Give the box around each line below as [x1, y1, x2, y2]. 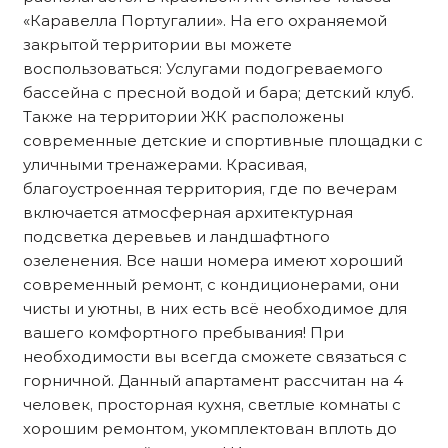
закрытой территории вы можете [23, 35, 292, 54]
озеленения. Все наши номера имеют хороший [23, 251, 403, 270]
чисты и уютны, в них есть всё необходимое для [23, 299, 407, 318]
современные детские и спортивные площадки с [23, 131, 423, 150]
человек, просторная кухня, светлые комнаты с [23, 395, 401, 414]
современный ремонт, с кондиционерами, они [23, 275, 399, 294]
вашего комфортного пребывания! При [23, 323, 344, 342]
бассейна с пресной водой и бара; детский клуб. [23, 83, 414, 102]
